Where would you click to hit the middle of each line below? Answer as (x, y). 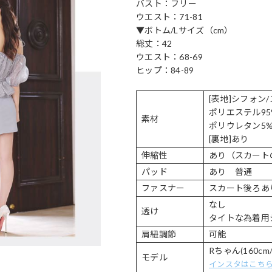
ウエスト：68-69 (169, 56)
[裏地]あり (229, 138)
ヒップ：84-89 (165, 70)
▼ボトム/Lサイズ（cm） (185, 30)
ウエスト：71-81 (169, 16)
